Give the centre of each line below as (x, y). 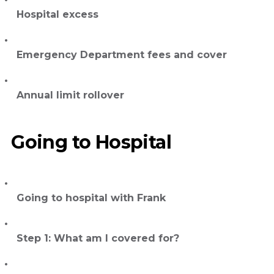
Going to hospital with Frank (91, 198)
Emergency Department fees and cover (122, 55)
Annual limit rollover (70, 95)
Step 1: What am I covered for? (98, 238)
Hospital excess (57, 15)
